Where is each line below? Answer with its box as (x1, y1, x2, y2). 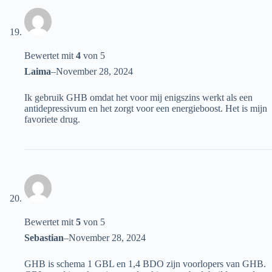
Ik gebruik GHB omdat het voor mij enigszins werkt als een (24, 92, 253, 103)
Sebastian (24, 233, 64, 243)
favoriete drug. (24, 114, 80, 125)
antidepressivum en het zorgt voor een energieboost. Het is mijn (24, 103, 267, 114)
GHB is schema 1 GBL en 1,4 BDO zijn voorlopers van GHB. (24, 259, 266, 270)
